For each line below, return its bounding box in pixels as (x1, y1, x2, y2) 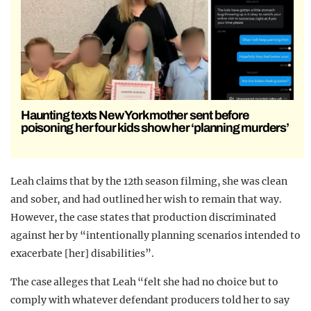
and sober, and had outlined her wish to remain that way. (10, 193, 282, 206)
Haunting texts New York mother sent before (21, 108, 249, 123)
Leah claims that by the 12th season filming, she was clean (10, 175, 287, 188)
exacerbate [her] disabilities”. (10, 247, 155, 260)
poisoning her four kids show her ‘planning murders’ (21, 121, 289, 135)
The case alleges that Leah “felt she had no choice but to (10, 276, 278, 289)
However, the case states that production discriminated (10, 211, 276, 224)
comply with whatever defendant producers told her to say (10, 294, 289, 307)
